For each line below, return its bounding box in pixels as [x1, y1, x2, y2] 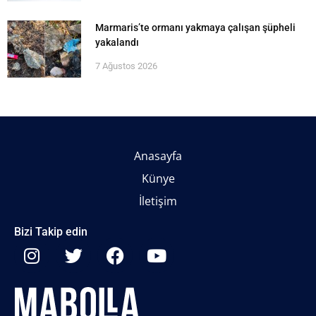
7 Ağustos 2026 [95, 61, 157, 72]
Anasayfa [134, 148, 182, 164]
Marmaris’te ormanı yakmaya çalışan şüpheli [95, 22, 296, 34]
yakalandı [95, 37, 139, 49]
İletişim [139, 193, 177, 209]
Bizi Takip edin [14, 225, 87, 239]
